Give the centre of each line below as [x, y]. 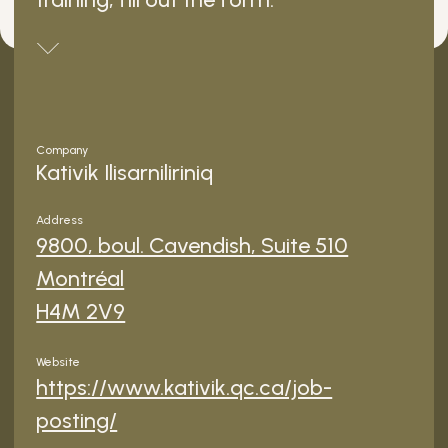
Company [62, 150]
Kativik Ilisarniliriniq [125, 172]
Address [60, 220]
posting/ [77, 420]
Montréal [80, 278]
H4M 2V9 [81, 311]
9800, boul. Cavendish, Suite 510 [192, 245]
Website [58, 362]
